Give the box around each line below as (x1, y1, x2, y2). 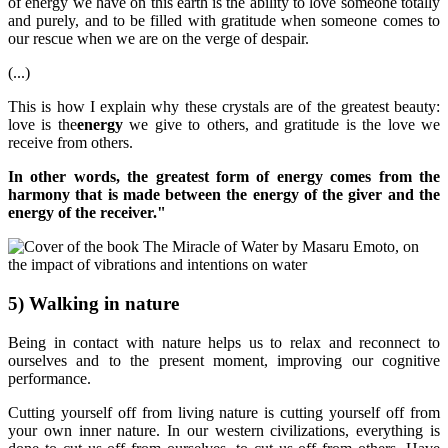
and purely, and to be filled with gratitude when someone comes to (8, 12, 440, 30)
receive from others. (8, 134, 133, 152)
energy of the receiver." (8, 204, 166, 222)
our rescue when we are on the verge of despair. (8, 30, 309, 48)
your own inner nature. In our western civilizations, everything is (8, 421, 440, 439)
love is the (8, 116, 77, 134)
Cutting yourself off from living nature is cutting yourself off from (8, 403, 440, 421)
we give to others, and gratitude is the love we (122, 116, 441, 134)
